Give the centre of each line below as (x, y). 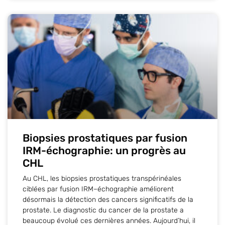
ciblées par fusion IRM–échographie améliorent (98, 189)
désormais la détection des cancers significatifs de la (108, 199)
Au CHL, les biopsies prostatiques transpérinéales (102, 178)
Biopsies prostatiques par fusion (105, 138)
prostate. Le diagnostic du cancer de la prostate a (103, 210)
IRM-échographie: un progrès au (104, 150)
